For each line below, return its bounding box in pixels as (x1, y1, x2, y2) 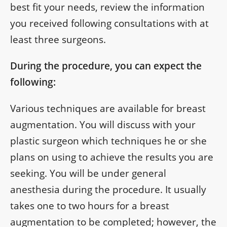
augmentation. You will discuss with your (10, 118, 196, 132)
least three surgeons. (10, 33, 106, 47)
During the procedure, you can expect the (10, 59, 202, 73)
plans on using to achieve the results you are (10, 150, 213, 164)
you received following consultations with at (10, 17, 209, 30)
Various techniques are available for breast (10, 102, 206, 116)
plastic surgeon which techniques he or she (10, 134, 207, 148)
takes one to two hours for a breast (10, 199, 169, 213)
